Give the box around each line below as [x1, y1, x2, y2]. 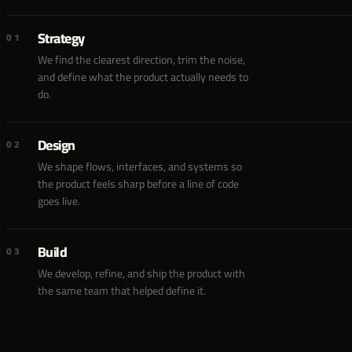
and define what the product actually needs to [38, 67, 248, 87]
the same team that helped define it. [38, 280, 206, 301]
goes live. [38, 191, 80, 211]
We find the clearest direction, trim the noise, [38, 49, 245, 70]
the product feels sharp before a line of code [38, 174, 239, 194]
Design [38, 132, 75, 158]
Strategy [38, 25, 85, 51]
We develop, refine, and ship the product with [38, 263, 245, 284]
